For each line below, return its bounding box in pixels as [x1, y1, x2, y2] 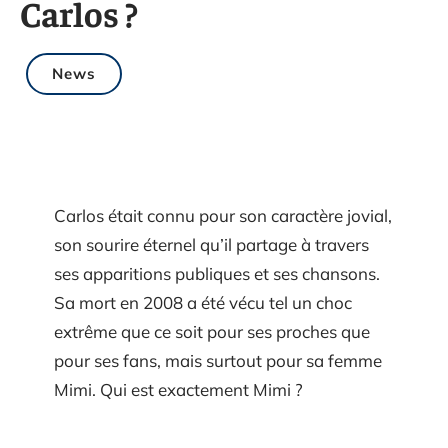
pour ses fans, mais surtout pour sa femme [54, 350, 382, 371]
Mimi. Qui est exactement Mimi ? [54, 379, 303, 400]
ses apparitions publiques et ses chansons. [54, 263, 380, 284]
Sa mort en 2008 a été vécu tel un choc [54, 292, 352, 313]
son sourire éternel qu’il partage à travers [54, 234, 369, 255]
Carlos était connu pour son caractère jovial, [54, 205, 392, 226]
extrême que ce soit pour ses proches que [54, 321, 370, 342]
